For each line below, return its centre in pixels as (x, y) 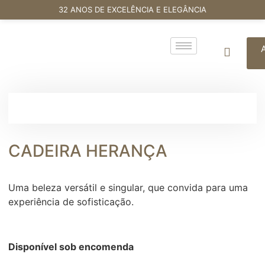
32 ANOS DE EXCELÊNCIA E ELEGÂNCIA (132, 9)
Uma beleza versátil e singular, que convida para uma (128, 188)
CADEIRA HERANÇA (88, 151)
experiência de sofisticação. (71, 202)
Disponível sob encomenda (71, 247)
